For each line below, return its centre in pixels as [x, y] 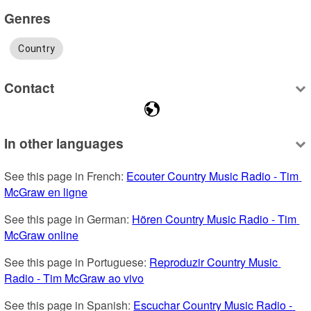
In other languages [64, 143]
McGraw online [42, 235]
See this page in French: [66, 176]
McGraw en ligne [46, 192]
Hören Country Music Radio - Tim [215, 219]
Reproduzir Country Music [214, 262]
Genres [28, 18]
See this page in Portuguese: [77, 262]
